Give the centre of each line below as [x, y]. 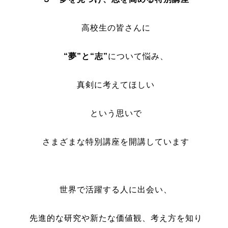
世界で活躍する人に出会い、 [116, 190]
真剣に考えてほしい [116, 85]
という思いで [116, 113]
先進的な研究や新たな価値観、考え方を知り [116, 218]
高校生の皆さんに [116, 28]
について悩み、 [138, 56]
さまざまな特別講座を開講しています [116, 142]
